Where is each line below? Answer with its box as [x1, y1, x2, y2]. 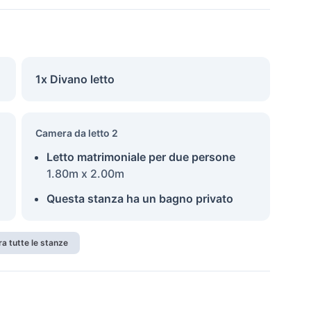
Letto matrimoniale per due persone [46, 150, 235, 164]
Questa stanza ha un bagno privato [46, 192, 233, 205]
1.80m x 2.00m [46, 167, 124, 180]
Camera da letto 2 [35, 127, 118, 139]
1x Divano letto [35, 72, 115, 86]
